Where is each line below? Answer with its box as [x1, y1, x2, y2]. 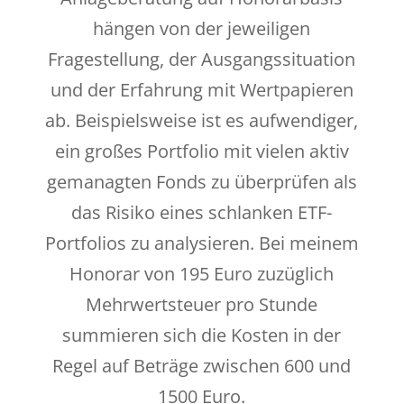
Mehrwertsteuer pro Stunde [86, 292, 318, 317]
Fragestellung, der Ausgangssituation [48, 47, 356, 72]
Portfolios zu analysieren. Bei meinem [44, 231, 359, 256]
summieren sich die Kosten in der [62, 323, 342, 348]
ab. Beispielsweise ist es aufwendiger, [45, 108, 359, 133]
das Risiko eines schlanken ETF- [71, 200, 333, 225]
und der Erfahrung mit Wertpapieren [50, 78, 353, 103]
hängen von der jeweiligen [93, 16, 311, 41]
